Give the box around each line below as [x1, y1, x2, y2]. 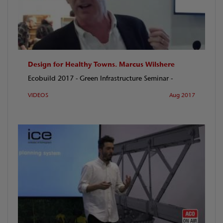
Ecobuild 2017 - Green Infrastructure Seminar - [28, 74, 173, 84]
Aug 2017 [169, 91, 195, 99]
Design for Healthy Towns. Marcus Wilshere [28, 60, 175, 70]
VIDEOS [28, 91, 48, 99]
